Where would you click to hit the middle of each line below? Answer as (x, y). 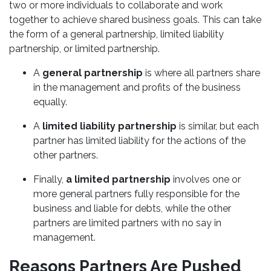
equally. (53, 102)
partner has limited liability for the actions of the (139, 141)
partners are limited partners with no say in (127, 223)
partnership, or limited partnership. (87, 49)
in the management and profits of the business (137, 87)
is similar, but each (218, 126)
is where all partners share (201, 73)
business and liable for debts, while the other (132, 208)
